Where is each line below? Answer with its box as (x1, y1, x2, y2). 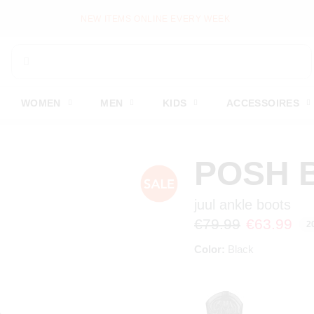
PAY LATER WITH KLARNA (99, 13, 212, 24)
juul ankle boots (194, 197, 291, 212)
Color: (194, 243, 225, 255)
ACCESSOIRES (226, 97, 300, 109)
